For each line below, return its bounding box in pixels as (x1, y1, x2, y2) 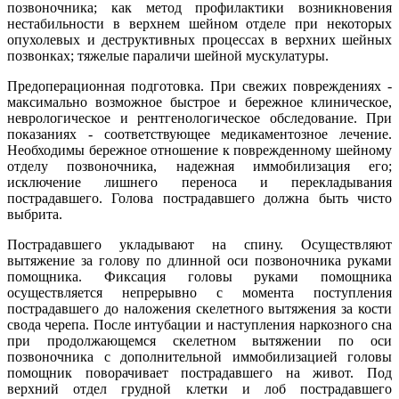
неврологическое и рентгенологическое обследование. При (7, 110, 392, 126)
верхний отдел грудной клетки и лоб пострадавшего (7, 381, 392, 397)
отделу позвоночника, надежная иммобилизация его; (7, 159, 392, 175)
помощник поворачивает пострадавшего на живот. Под (7, 365, 392, 381)
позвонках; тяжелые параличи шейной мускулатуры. (7, 48, 329, 64)
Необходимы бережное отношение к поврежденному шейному (7, 142, 392, 159)
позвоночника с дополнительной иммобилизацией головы (7, 349, 392, 365)
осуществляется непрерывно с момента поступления (7, 285, 392, 301)
